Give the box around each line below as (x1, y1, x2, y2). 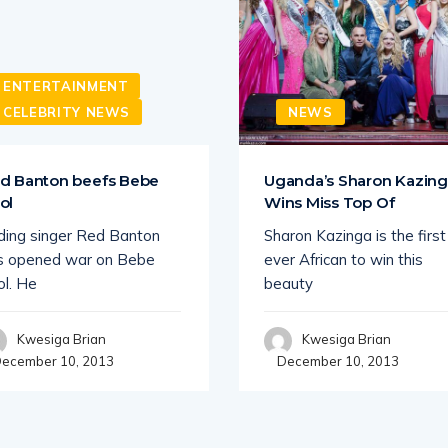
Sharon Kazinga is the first (264, 226, 446, 245)
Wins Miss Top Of (264, 193, 395, 212)
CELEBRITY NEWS (3, 104, 131, 120)
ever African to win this (264, 250, 423, 269)
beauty (264, 274, 313, 293)
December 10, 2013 (274, 353, 399, 369)
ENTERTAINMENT (3, 78, 129, 94)
